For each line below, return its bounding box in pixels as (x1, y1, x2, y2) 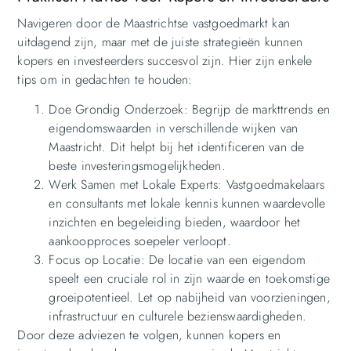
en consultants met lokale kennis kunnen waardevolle (49, 194, 326, 213)
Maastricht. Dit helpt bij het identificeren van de (49, 138, 305, 157)
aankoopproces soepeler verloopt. (49, 232, 231, 251)
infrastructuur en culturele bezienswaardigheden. (49, 307, 306, 326)
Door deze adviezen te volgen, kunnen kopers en (17, 326, 281, 345)
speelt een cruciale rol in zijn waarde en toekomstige (49, 270, 330, 288)
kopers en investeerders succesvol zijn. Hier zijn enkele (17, 51, 313, 70)
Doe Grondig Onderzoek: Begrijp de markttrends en (49, 100, 330, 119)
